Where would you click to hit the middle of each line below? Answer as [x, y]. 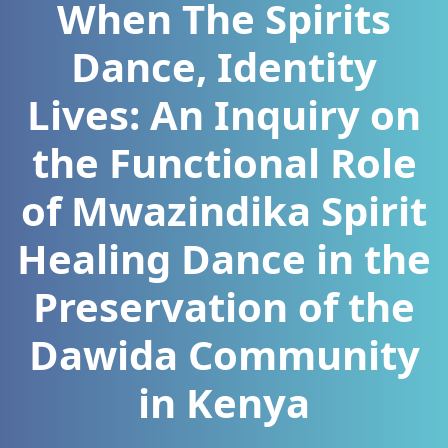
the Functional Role [224, 162]
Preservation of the [224, 306]
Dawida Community [224, 354]
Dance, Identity [224, 66]
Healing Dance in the [224, 258]
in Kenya [224, 402]
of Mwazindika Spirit [224, 210]
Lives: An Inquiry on [224, 114]
